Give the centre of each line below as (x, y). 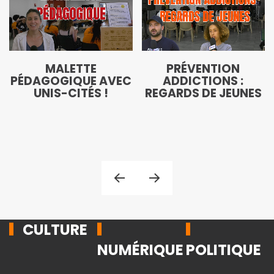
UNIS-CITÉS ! (71, 93)
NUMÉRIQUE (141, 250)
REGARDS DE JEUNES (203, 93)
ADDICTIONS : (203, 81)
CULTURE (54, 229)
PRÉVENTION (203, 68)
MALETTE (71, 68)
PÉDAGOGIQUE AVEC (71, 81)
